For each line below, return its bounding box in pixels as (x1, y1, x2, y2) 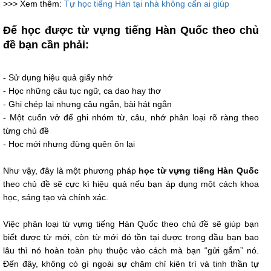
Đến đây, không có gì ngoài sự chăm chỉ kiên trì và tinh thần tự (3, 259, 259, 269)
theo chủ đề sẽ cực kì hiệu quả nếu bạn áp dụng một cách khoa (3, 179, 259, 189)
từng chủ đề (3, 126, 49, 136)
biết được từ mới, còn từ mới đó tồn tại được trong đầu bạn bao (3, 232, 259, 243)
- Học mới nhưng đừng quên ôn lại (3, 139, 135, 149)
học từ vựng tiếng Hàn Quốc (139, 166, 260, 176)
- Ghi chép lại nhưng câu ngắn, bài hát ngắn (3, 99, 172, 109)
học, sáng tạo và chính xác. (3, 192, 108, 203)
